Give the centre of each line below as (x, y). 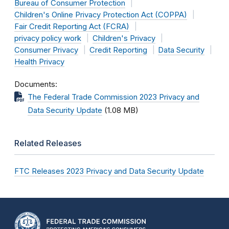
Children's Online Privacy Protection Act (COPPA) (101, 15)
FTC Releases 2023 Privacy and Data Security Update (109, 171)
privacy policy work (48, 38)
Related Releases (48, 143)
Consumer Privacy (46, 50)
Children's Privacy (124, 38)
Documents (35, 84)
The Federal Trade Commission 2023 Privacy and (113, 97)
